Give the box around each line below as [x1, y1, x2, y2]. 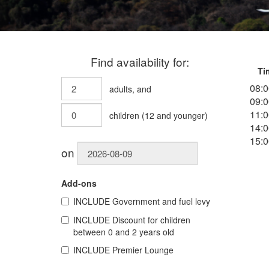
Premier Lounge [112, 244, 174, 256]
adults [109, 83, 132, 95]
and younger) [154, 109, 208, 121]
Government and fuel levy [112, 195, 210, 207]
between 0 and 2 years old [73, 226, 174, 238]
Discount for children [112, 214, 190, 226]
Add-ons [61, 177, 97, 189]
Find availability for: [91, 53, 190, 70]
